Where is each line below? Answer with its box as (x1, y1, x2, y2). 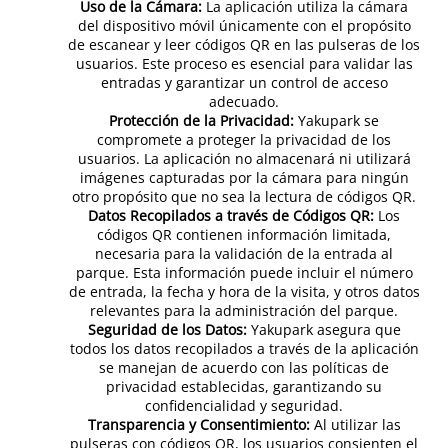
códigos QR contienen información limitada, (97, 225, 391, 244)
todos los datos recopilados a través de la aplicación (69, 339, 419, 358)
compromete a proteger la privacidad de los (97, 130, 391, 149)
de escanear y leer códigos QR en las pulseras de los (68, 35, 420, 54)
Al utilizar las (309, 415, 401, 434)
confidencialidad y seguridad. (145, 396, 343, 415)
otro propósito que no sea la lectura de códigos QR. (72, 187, 416, 206)
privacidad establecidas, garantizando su (106, 377, 382, 396)
